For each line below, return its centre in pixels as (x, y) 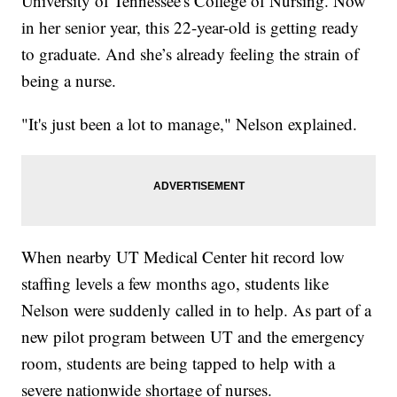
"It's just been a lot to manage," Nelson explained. (190, 123)
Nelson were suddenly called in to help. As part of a (197, 309)
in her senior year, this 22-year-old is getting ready (191, 27)
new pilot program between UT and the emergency (194, 336)
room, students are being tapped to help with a (179, 362)
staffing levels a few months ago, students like (175, 283)
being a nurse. (69, 80)
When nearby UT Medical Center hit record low (183, 256)
